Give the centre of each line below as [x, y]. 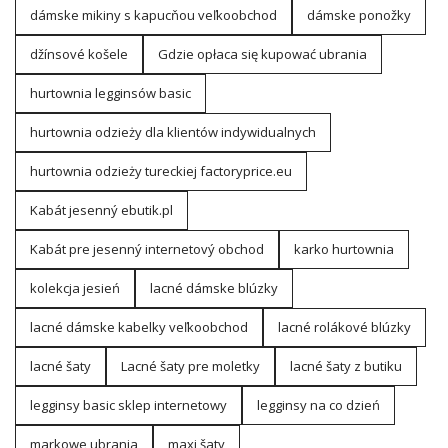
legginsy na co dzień [318, 405]
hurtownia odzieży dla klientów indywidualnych [173, 132]
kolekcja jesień [75, 288]
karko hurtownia [344, 249]
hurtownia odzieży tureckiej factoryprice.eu [161, 171]
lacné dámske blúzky [214, 288]
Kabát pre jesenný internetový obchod [147, 249]
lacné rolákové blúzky [344, 327]
